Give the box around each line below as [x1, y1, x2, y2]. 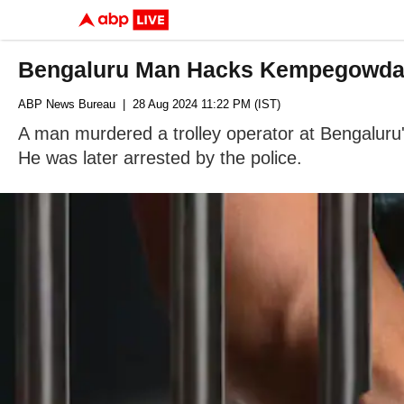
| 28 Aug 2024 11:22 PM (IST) [115, 97, 280, 111]
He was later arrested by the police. [18, 148, 302, 168]
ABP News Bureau [18, 97, 115, 111]
